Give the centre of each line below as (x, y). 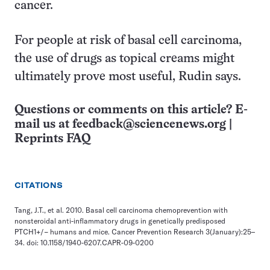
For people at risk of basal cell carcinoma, (128, 41)
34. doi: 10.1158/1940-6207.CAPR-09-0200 (84, 243)
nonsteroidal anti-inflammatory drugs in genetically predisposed (120, 221)
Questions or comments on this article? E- (131, 110)
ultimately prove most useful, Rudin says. (128, 77)
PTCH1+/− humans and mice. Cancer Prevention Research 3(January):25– (135, 232)
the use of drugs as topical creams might (124, 59)
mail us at (43, 124)
